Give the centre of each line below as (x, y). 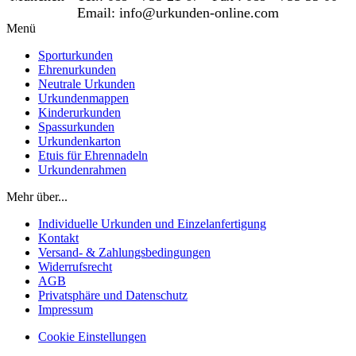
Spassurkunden (76, 126)
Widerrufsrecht (75, 266)
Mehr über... (37, 196)
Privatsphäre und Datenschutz (113, 295)
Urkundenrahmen (82, 169)
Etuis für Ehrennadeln (93, 155)
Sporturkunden (75, 55)
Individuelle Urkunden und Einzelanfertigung (152, 223)
